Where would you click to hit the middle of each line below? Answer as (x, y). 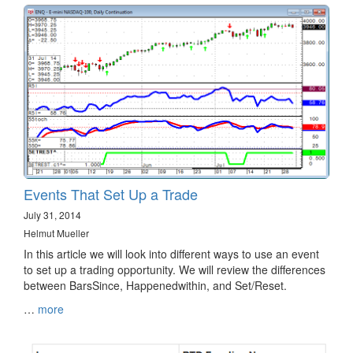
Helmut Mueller (56, 233)
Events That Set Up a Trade (111, 194)
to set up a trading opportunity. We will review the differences (175, 270)
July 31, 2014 (52, 215)
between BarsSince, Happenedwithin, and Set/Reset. (155, 286)
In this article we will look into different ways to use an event (171, 254)
